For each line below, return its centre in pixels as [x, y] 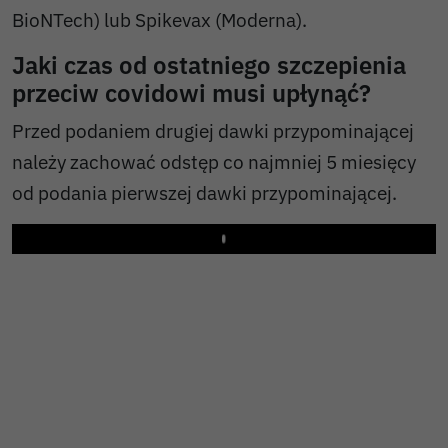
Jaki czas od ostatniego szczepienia [209, 64]
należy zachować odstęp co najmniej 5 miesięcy [214, 161]
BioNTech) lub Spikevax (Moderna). [159, 19]
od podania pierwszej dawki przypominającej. [204, 192]
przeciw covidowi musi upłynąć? [191, 92]
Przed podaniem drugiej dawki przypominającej [213, 130]
